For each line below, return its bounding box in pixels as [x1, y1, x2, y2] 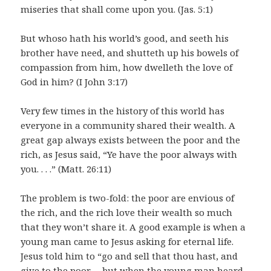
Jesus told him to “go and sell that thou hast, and [21, 250, 238, 263]
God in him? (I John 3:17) [21, 76, 128, 88]
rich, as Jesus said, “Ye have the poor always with [21, 148, 238, 161]
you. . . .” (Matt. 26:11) [21, 163, 112, 175]
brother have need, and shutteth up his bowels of [21, 47, 239, 59]
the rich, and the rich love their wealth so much [21, 206, 233, 219]
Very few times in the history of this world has [21, 105, 225, 117]
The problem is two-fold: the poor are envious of [21, 192, 235, 204]
